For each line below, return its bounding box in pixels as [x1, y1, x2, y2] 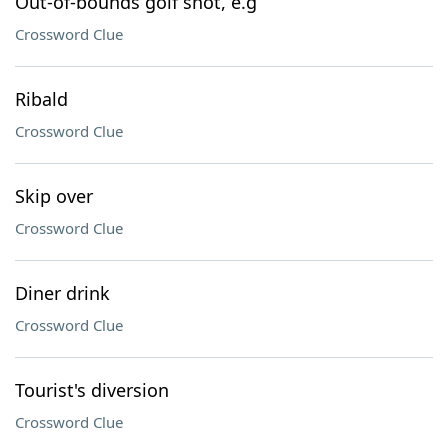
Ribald [15, 87, 68, 111]
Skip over [15, 184, 93, 208]
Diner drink [15, 281, 110, 305]
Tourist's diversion [15, 378, 169, 402]
